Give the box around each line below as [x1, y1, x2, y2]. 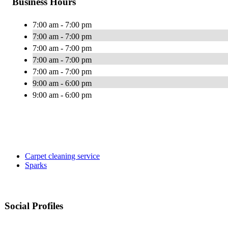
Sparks [25, 161, 47, 170]
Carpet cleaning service [25, 152, 100, 161]
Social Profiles [5, 201, 63, 212]
